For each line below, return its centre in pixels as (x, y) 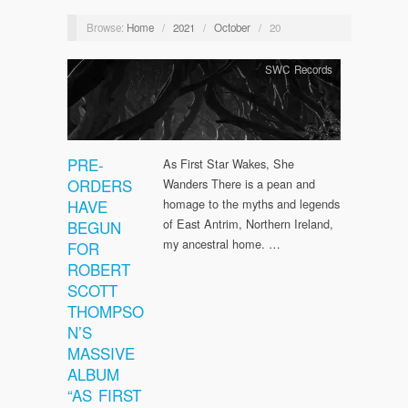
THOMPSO (106, 311)
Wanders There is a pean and (239, 184)
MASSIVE (101, 353)
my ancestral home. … (222, 244)
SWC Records (298, 70)
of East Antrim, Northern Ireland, (248, 224)
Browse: (105, 27)
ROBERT (99, 270)
